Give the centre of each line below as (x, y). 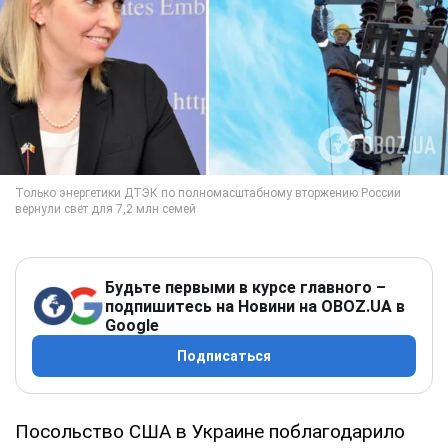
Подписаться (224, 355)
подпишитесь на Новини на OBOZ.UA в (255, 306)
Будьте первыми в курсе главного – (245, 287)
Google (132, 325)
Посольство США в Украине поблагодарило (210, 431)
